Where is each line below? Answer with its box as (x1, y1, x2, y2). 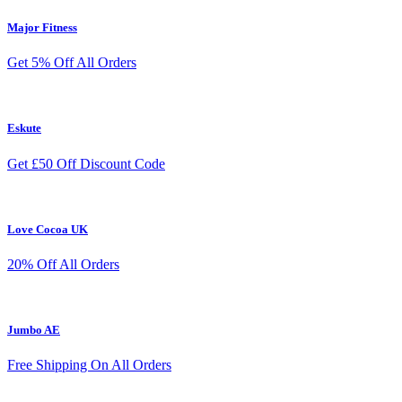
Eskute (7, 121, 41, 135)
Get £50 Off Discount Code (7, 155, 165, 171)
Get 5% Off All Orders (7, 55, 136, 71)
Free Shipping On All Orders (7, 357, 171, 373)
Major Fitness (7, 21, 77, 35)
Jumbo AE (7, 323, 60, 337)
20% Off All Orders (7, 257, 119, 272)
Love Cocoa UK (7, 222, 88, 236)
